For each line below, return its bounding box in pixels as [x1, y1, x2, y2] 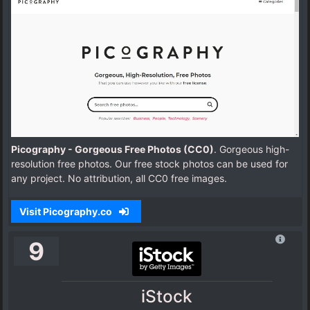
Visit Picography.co [19, 206, 114, 218]
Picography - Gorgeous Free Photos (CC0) [11, 143, 214, 155]
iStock [141, 285, 193, 307]
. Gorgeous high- [214, 143, 289, 155]
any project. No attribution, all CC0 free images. [11, 172, 227, 184]
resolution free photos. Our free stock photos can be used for [11, 157, 288, 170]
